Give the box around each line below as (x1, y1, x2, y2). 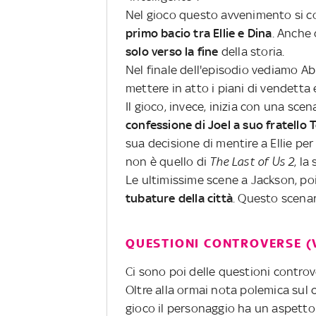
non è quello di (126, 154, 207, 169)
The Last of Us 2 (207, 154, 295, 169)
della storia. (218, 44, 285, 59)
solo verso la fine (126, 44, 219, 59)
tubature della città (126, 190, 233, 205)
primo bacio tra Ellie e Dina (126, 25, 272, 40)
